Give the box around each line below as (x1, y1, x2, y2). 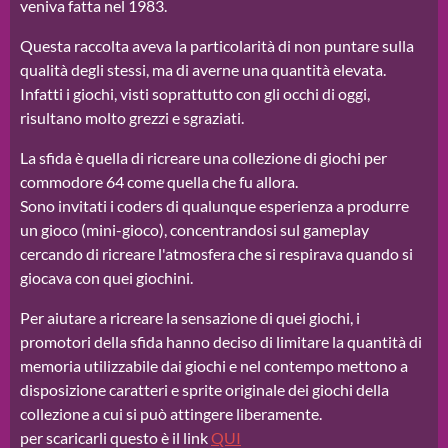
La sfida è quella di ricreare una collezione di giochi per (20, 148, 387, 168)
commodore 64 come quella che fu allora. (20, 172, 298, 192)
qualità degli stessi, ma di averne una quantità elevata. (20, 60, 386, 80)
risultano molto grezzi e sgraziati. (20, 108, 244, 128)
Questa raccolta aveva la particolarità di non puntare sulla (20, 36, 414, 56)
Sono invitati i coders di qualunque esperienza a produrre (20, 196, 409, 216)
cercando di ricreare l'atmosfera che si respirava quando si (20, 244, 413, 264)
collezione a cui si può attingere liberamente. (20, 404, 322, 424)
